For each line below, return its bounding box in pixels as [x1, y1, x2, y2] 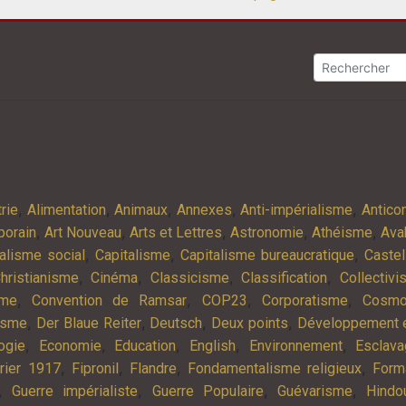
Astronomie [230, 223, 304, 241]
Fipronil [71, 359, 119, 377]
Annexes [176, 200, 232, 218]
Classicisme [150, 268, 229, 286]
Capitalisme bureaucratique [180, 246, 354, 264]
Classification [241, 268, 328, 286]
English [189, 336, 237, 354]
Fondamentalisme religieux [188, 359, 362, 377]
